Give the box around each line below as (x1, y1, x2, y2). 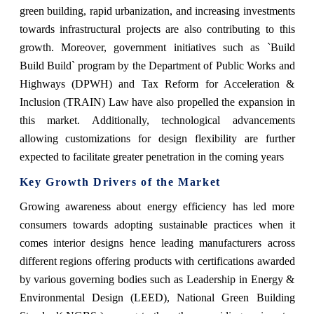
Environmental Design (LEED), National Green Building (19, 291, 295, 303)
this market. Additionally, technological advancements (19, 114, 295, 126)
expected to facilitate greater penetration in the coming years (19, 150, 284, 163)
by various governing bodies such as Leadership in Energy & (19, 273, 295, 285)
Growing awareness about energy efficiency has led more (19, 200, 295, 212)
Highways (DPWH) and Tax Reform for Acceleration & (19, 77, 295, 90)
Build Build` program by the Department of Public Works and (19, 59, 295, 71)
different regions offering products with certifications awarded (19, 254, 295, 267)
